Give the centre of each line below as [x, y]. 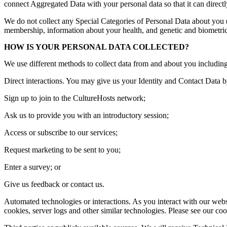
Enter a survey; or [32, 167]
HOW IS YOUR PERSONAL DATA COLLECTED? [97, 47]
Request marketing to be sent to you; [62, 150]
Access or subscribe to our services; [61, 133]
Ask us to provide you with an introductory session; [86, 116]
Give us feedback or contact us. [54, 184]
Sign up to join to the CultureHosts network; [75, 98]
